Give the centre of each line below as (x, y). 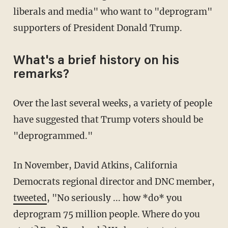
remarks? (41, 75)
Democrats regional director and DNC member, (114, 182)
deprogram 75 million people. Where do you (106, 215)
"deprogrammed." (53, 136)
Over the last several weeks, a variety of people (16, 104)
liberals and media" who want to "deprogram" (112, 12)
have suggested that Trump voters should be (108, 120)
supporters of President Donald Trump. (97, 28)
